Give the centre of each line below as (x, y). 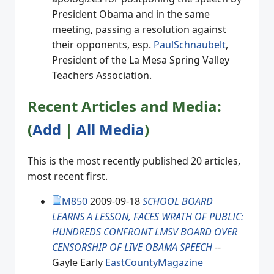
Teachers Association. (102, 75)
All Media (110, 130)
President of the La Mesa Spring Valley (141, 60)
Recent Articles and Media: (124, 106)
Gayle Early (79, 263)
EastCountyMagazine (154, 263)
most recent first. (68, 176)
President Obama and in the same (131, 14)
